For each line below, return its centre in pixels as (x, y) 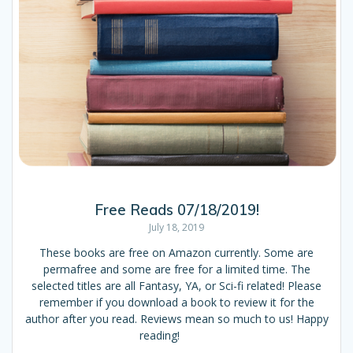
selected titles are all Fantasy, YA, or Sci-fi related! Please (176, 285)
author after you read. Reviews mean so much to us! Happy (176, 318)
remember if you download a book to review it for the (176, 302)
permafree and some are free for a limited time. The (176, 269)
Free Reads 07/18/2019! (176, 210)
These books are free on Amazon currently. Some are (176, 252)
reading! (176, 335)
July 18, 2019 (176, 227)
